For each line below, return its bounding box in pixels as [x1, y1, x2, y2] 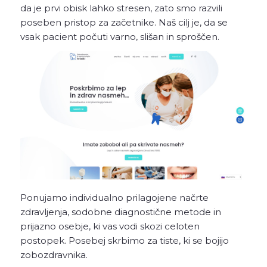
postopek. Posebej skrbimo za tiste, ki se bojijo [20, 235, 229, 247]
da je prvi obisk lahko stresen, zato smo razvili [20, 2, 222, 14]
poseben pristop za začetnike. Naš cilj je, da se [20, 16, 228, 28]
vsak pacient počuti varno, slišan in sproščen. [20, 30, 219, 42]
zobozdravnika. [20, 249, 88, 261]
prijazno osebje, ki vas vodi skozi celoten [20, 221, 200, 232]
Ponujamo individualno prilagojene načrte [20, 192, 209, 204]
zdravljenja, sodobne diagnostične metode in [20, 206, 221, 218]
